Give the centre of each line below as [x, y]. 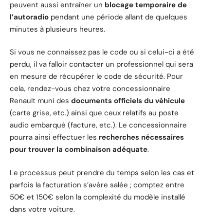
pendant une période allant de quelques [118, 17]
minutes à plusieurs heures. [57, 29]
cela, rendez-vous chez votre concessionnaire [90, 89]
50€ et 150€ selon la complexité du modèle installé [98, 197]
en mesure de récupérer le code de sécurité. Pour [96, 77]
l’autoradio [29, 17]
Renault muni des [40, 101]
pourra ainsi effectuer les [54, 137]
